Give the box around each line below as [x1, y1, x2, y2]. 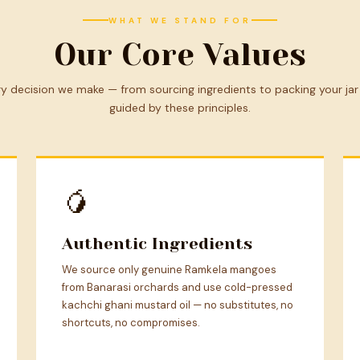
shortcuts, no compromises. [62, 315, 201, 329]
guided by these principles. [109, 100, 251, 115]
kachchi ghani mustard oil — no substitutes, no [62, 297, 294, 312]
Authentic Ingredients [62, 234, 253, 253]
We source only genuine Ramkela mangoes [62, 262, 277, 276]
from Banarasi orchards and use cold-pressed [62, 280, 293, 294]
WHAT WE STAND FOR [108, 14, 252, 26]
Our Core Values [54, 36, 306, 72]
